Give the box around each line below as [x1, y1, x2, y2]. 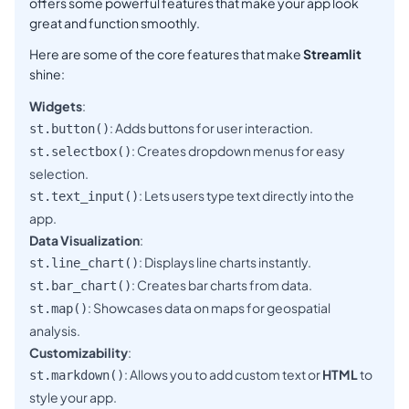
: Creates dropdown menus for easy [131, 142, 345, 160]
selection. [29, 165, 89, 183]
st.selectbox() [29, 144, 131, 160]
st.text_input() [29, 189, 139, 204]
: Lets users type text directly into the [139, 187, 354, 204]
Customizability [29, 344, 128, 362]
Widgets [29, 98, 82, 115]
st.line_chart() [29, 256, 139, 271]
